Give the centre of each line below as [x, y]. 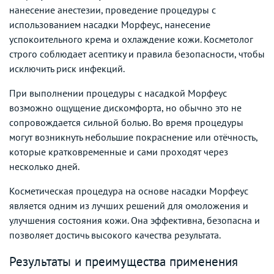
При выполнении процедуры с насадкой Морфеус [118, 93]
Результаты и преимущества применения [124, 261]
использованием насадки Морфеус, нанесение [110, 24]
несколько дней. [44, 166]
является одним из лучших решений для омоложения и [129, 205]
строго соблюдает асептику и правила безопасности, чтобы [137, 54]
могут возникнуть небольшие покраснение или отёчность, [133, 137]
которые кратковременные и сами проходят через [119, 151]
